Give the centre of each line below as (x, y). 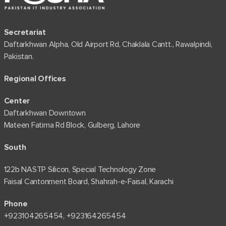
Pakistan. (19, 57)
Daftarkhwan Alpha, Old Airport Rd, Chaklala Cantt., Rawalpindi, (108, 45)
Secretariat (25, 33)
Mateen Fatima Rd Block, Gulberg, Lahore (72, 125)
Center (17, 101)
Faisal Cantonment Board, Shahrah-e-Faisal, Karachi (89, 182)
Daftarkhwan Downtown (45, 113)
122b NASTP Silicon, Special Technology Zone (80, 170)
